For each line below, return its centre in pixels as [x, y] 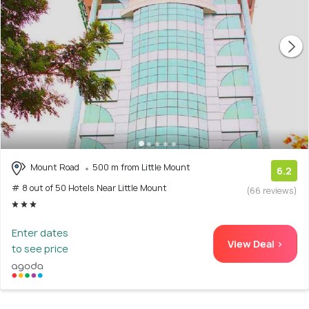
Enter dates [40, 232]
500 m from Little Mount [141, 168]
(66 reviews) [272, 191]
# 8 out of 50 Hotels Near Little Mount [89, 188]
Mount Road [55, 168]
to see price [40, 248]
